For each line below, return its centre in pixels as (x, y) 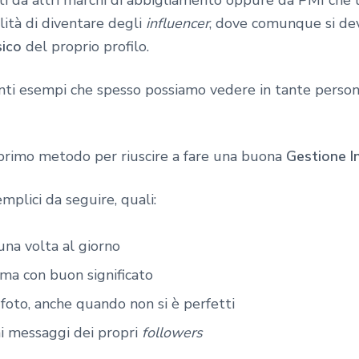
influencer (177, 24)
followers (172, 332)
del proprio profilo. (85, 47)
